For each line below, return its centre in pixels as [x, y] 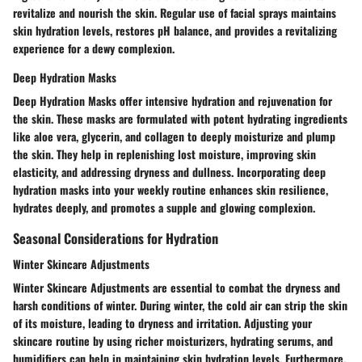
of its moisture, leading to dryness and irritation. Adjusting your [162, 322]
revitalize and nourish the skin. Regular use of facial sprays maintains [175, 13]
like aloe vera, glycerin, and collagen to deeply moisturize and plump [174, 137]
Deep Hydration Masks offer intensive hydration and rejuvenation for [173, 101]
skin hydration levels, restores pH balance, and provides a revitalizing [175, 31]
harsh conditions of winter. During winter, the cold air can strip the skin [180, 305]
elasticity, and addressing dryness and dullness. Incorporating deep [169, 172]
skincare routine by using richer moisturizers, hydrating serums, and [173, 340]
